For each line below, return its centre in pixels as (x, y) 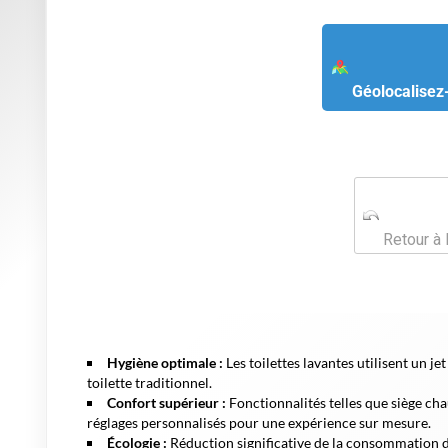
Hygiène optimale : (165, 362)
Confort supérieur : (166, 402)
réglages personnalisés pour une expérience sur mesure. (259, 422)
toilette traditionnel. (149, 382)
